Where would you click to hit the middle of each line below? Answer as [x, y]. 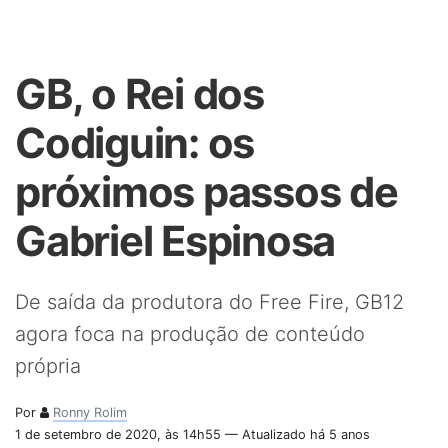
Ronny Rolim [90, 412]
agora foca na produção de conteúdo [190, 334]
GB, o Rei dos [139, 94]
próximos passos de [206, 192]
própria [48, 366]
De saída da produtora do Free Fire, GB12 [209, 302]
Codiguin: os [135, 143]
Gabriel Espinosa [175, 241]
